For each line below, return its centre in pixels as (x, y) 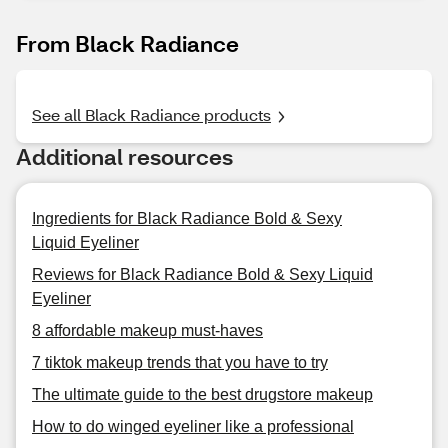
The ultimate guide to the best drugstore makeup (202, 394)
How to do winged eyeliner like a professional (193, 426)
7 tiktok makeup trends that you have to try (180, 362)
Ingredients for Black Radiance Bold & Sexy (187, 218)
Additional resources (124, 156)
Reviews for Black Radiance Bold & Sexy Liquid (202, 274)
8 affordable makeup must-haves (147, 330)
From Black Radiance (127, 43)
